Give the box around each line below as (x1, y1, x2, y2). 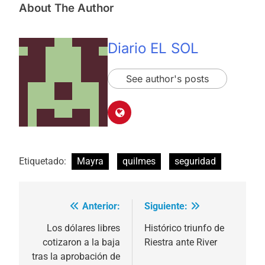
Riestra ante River (144, 236, 217, 248)
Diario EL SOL (108, 40, 199, 57)
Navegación (30, 201, 106, 218)
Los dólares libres (47, 222, 120, 234)
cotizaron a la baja (43, 236, 120, 248)
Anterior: (82, 200, 120, 212)
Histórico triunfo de (144, 222, 224, 234)
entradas (30, 243, 86, 260)
